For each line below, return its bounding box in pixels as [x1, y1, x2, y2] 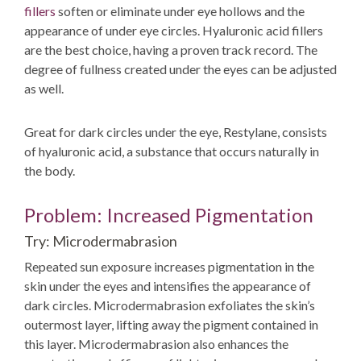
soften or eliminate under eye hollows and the [56, 3, 305, 19]
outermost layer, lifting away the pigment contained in [24, 317, 318, 332]
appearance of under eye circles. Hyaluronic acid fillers [24, 23, 323, 38]
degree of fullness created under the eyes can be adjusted [24, 61, 337, 77]
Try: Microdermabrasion [24, 232, 177, 250]
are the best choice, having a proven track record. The [24, 42, 317, 57]
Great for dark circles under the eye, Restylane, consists [24, 124, 327, 139]
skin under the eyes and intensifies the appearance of [24, 278, 311, 293]
